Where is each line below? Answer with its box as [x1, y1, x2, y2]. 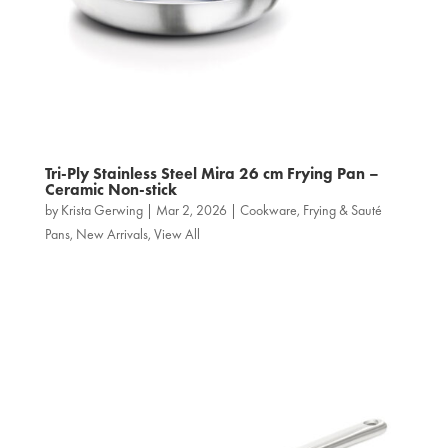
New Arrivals [75, 224, 148, 243]
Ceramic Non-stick [44, 178, 177, 200]
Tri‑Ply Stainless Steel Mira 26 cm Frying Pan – [44, 162, 379, 184]
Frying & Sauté [302, 200, 382, 219]
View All [153, 224, 200, 243]
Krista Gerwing [60, 200, 143, 219]
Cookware [239, 200, 297, 219]
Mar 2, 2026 [155, 200, 227, 219]
